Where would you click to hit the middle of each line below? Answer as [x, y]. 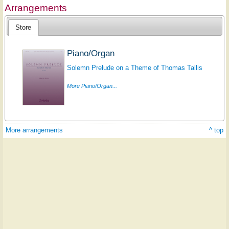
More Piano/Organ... [92, 86]
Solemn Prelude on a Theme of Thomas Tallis [134, 67]
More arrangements [34, 130]
